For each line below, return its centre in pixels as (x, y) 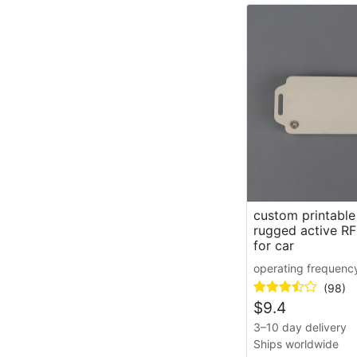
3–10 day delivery (300, 327)
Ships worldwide (296, 343)
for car (273, 245)
